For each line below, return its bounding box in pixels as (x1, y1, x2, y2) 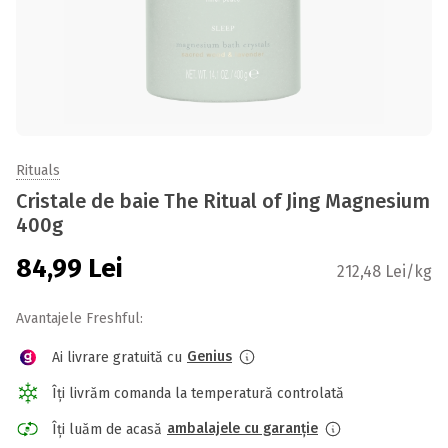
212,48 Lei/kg (337, 262, 432, 281)
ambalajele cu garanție (167, 420, 318, 437)
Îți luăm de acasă (52, 420, 162, 438)
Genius (187, 348, 232, 365)
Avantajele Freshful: (16, 310, 143, 327)
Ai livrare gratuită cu (52, 348, 182, 366)
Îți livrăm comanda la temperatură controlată (52, 384, 344, 402)
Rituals (16, 162, 60, 179)
